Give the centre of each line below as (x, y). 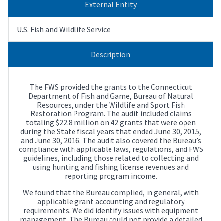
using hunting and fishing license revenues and (111, 166)
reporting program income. (111, 175)
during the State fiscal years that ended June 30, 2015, (111, 131)
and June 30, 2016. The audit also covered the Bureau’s (111, 140)
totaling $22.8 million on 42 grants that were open (111, 122)
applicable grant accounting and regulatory (111, 201)
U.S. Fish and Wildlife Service (64, 29)
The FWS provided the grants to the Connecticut (111, 87)
